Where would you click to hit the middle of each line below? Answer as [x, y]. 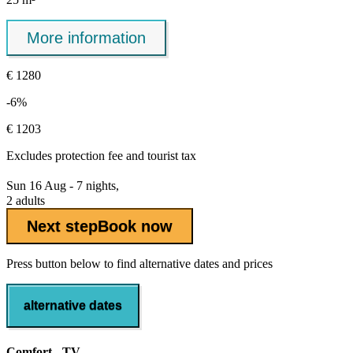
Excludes [31, 156]
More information [86, 37]
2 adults [26, 201]
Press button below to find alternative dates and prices [139, 264]
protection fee [89, 156]
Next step [62, 226]
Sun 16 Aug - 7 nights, [63, 186]
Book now [135, 226]
